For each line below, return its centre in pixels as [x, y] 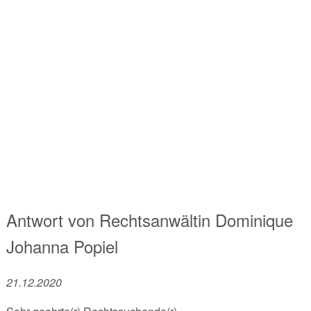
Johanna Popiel [62, 246]
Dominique [254, 219]
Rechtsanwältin [154, 219]
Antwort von [52, 219]
